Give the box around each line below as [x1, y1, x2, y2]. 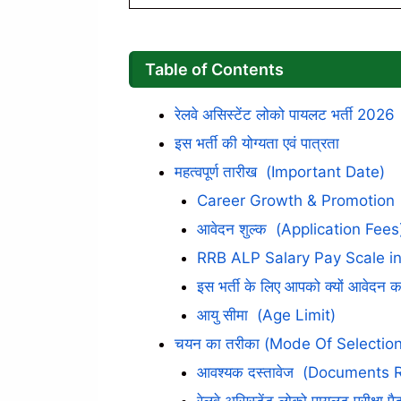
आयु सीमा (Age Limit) [197, 306, 336, 324]
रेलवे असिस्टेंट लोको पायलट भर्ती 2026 [174, 106, 395, 124]
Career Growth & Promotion [197, 192, 395, 209]
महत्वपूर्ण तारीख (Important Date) [174, 163, 385, 181]
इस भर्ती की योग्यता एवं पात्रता [174, 134, 339, 152]
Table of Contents [144, 60, 284, 79]
